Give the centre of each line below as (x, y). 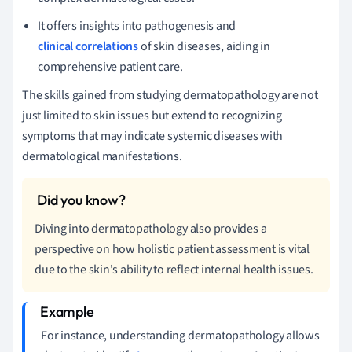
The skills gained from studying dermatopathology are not (170, 95)
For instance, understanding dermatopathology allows (180, 335)
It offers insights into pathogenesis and (137, 26)
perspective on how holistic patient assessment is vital (172, 249)
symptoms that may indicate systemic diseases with (153, 136)
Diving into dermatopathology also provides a (151, 228)
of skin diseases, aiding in (204, 46)
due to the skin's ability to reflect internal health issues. (174, 269)
